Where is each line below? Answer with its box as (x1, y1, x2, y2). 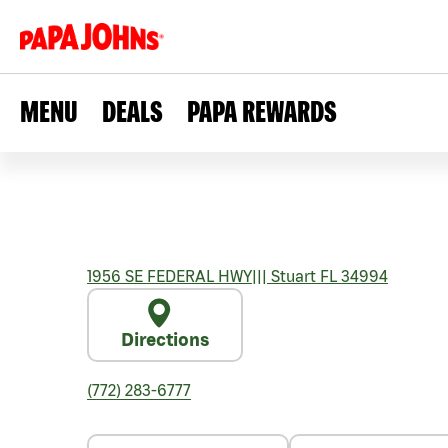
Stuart (267, 267, 316, 285)
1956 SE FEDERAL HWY (87, 267, 252, 285)
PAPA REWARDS (187, 94, 337, 128)
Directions (121, 329, 209, 350)
